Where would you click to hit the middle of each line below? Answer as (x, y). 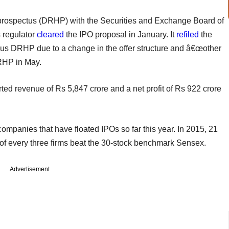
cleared (50, 34)
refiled (188, 34)
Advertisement (30, 169)
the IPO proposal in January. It (120, 34)
